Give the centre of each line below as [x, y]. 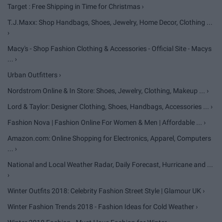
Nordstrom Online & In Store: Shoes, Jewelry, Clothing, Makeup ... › [108, 90]
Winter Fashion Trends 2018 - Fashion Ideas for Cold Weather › [103, 206]
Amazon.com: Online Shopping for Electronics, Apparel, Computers [109, 138]
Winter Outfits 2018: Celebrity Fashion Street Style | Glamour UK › [106, 191]
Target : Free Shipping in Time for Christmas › [76, 6]
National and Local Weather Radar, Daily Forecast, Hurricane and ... [110, 164]
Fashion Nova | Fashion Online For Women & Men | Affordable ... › [107, 122]
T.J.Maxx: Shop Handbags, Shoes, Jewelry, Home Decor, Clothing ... [110, 22]
